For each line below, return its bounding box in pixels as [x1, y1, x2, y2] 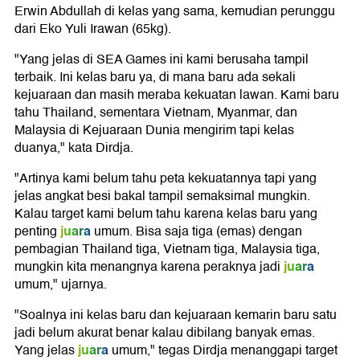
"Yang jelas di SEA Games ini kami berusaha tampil [14, 49, 309, 70]
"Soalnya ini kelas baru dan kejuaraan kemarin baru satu [14, 305, 337, 325]
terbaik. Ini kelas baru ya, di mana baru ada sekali [14, 67, 296, 88]
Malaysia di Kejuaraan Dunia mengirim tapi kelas [14, 120, 294, 141]
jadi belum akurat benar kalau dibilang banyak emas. [14, 322, 315, 343]
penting [14, 221, 57, 242]
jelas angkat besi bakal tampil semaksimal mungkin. [14, 186, 310, 207]
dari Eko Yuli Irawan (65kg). [14, 18, 171, 39]
